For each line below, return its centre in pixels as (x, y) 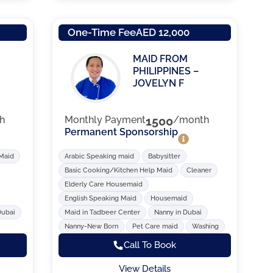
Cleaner (199, 171)
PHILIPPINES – (166, 71)
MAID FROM (161, 58)
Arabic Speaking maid (99, 157)
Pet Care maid (155, 227)
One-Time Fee (101, 32)
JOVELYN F (159, 83)
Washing (205, 227)
